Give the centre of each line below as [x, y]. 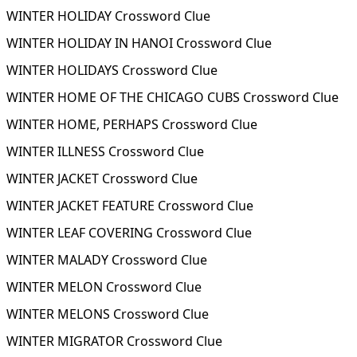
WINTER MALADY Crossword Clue [107, 260]
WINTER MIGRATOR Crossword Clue [114, 341]
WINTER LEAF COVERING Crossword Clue [129, 233]
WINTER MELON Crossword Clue [104, 287]
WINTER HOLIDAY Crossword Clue [108, 16]
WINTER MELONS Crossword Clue [108, 314]
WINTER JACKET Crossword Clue [102, 178]
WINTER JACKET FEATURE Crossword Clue [130, 206]
